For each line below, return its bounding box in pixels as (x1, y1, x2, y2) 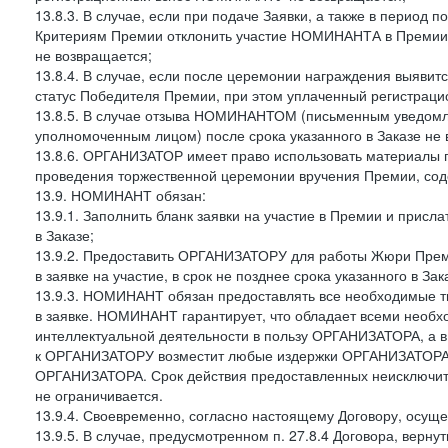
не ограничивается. (35, 385, 163, 405)
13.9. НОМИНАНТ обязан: (35, 185, 206, 205)
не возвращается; (35, 45, 152, 65)
